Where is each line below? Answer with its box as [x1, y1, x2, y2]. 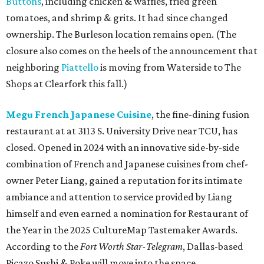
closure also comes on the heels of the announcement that [6, 45, 258, 57]
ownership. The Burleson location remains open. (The [6, 28, 236, 40]
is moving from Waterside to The [98, 61, 241, 73]
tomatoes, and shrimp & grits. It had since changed [6, 12, 228, 24]
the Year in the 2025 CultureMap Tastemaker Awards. [6, 224, 237, 236]
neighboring [6, 61, 61, 73]
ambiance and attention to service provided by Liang [6, 191, 232, 203]
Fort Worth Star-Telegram [80, 240, 183, 252]
